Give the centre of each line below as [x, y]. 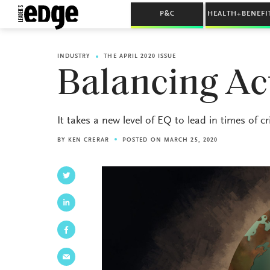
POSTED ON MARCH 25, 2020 [170, 140]
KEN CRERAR [88, 140]
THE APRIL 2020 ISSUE [140, 57]
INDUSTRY [74, 57]
